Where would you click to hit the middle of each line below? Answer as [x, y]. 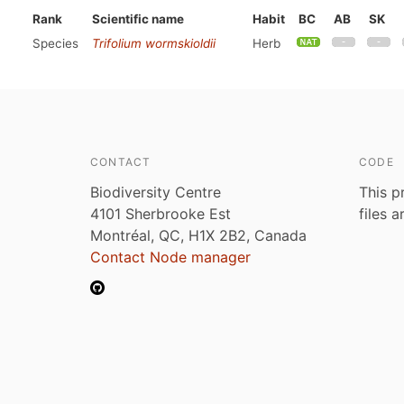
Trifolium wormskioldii [154, 43]
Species [55, 43]
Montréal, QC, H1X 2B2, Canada [198, 235]
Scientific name [138, 19]
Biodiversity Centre [156, 192]
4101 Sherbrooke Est [161, 214]
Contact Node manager [170, 257]
